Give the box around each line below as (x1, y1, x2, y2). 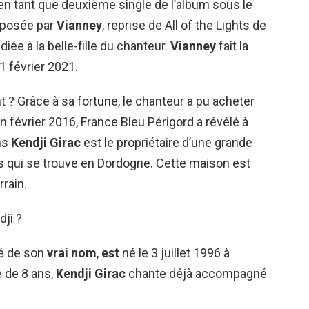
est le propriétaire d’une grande (81, 135, 252, 150)
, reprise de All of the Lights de (102, 18, 266, 32)
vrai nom (47, 246, 97, 260)
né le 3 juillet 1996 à (119, 246, 230, 260)
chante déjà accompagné (126, 266, 267, 281)
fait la (216, 39, 248, 53)
